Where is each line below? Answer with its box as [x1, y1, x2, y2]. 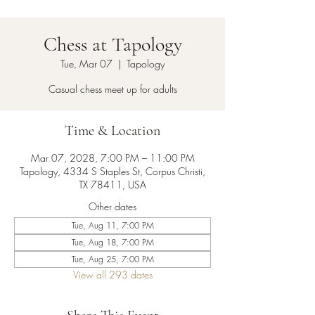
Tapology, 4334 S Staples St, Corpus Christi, [20, 165, 205, 178]
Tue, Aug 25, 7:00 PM [71, 253, 154, 265]
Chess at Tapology [43, 32, 182, 56]
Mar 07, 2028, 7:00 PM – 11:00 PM [30, 151, 195, 165]
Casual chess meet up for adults [48, 82, 177, 96]
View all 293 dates [72, 268, 153, 281]
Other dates [89, 200, 136, 213]
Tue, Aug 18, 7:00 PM [71, 236, 154, 248]
